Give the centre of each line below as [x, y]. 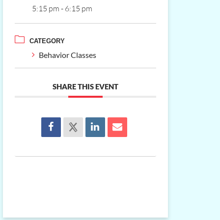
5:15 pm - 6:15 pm [62, 9]
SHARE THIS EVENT [85, 87]
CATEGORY [47, 41]
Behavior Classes [67, 55]
